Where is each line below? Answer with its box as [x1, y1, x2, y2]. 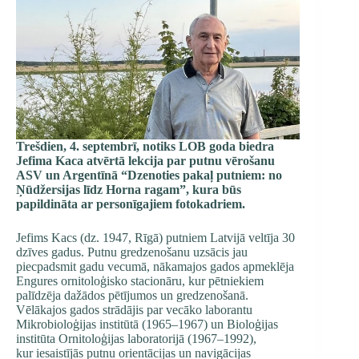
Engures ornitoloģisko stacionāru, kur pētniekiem [16, 274, 264, 288]
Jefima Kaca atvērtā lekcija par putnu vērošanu [16, 154, 275, 167]
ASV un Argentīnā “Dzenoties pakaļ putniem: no [16, 168, 282, 182]
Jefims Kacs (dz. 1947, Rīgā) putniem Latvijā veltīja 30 [16, 231, 295, 244]
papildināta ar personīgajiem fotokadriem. [16, 197, 248, 211]
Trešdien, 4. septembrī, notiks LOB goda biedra [16, 139, 274, 153]
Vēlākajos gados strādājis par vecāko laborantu [16, 303, 252, 317]
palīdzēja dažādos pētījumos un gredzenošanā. [16, 288, 248, 302]
